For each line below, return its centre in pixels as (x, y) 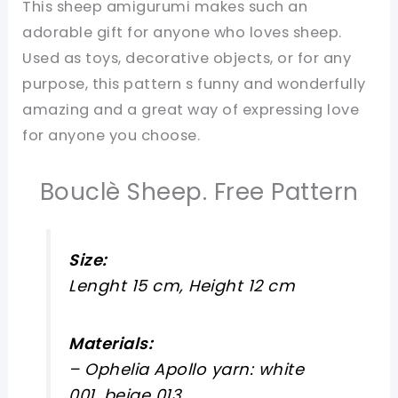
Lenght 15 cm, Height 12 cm (182, 285)
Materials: (111, 343)
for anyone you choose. (111, 135)
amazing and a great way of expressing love (191, 109)
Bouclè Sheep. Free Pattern (199, 191)
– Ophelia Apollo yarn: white (187, 369)
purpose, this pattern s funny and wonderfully (194, 84)
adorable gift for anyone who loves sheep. (182, 32)
